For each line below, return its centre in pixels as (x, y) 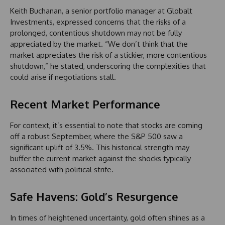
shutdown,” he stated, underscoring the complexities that (108, 66)
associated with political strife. (62, 169)
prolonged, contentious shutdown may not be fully (96, 33)
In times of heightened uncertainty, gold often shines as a (107, 217)
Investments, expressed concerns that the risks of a (98, 22)
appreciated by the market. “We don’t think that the (99, 44)
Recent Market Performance (85, 104)
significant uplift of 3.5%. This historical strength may (100, 147)
